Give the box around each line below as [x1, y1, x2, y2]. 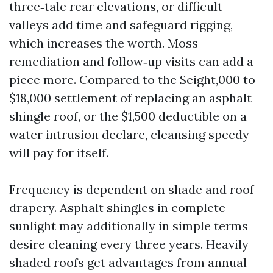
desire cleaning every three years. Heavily [9, 236, 249, 252]
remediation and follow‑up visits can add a [9, 54, 253, 69]
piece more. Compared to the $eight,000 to [9, 72, 255, 87]
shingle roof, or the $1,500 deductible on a [9, 108, 247, 124]
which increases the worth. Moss [9, 35, 198, 51]
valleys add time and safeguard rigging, [9, 17, 233, 32]
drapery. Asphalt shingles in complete [9, 200, 225, 215]
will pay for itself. [9, 145, 108, 160]
